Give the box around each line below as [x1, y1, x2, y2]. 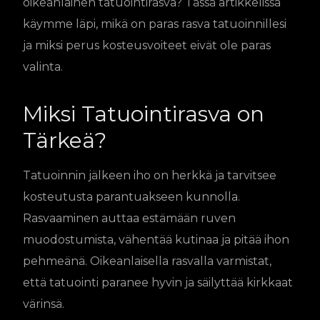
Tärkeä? [23, 126, 106, 154]
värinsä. [23, 296, 64, 311]
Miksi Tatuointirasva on [23, 100, 264, 127]
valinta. [23, 59, 63, 74]
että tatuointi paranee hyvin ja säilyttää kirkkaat [23, 275, 293, 289]
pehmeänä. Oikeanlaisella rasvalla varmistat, [23, 254, 271, 268]
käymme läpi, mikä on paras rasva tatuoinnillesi [23, 16, 286, 31]
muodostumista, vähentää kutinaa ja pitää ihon [23, 232, 289, 246]
